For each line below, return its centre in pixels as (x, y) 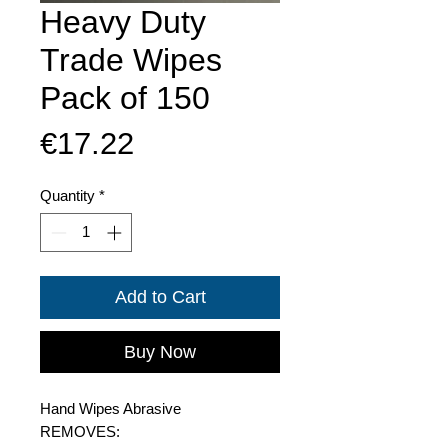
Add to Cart (160, 296)
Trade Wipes (131, 60)
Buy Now (160, 351)
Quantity (67, 195)
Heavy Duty (123, 22)
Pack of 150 (125, 98)
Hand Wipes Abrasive (110, 408)
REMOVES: (80, 431)
